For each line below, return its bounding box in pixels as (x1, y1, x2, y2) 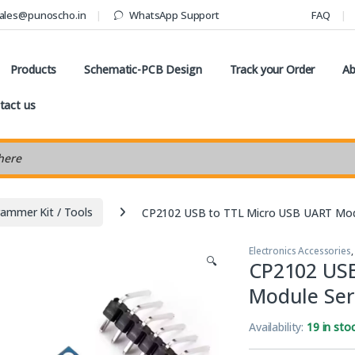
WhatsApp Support (129, 7, 219, 22)
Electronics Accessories (249, 244, 351, 258)
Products (10, 61, 57, 77)
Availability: (249, 319, 307, 335)
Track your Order (229, 61, 315, 77)
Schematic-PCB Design (84, 61, 202, 77)
